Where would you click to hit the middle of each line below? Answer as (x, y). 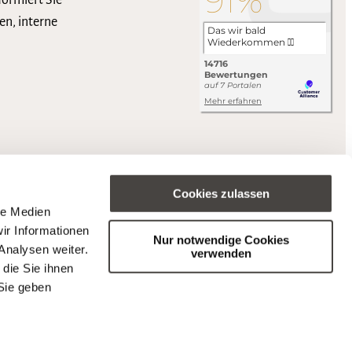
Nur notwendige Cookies (221, 240)
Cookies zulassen (221, 193)
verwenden (221, 253)
